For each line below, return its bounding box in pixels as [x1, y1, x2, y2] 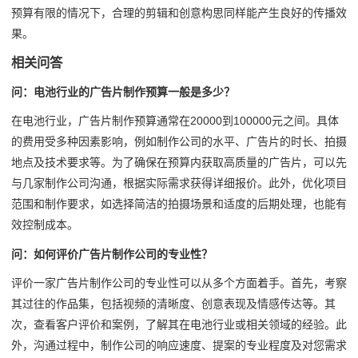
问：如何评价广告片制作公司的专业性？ [11, 247, 213, 261]
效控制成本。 [11, 218, 78, 232]
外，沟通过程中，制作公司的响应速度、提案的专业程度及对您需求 [11, 339, 347, 352]
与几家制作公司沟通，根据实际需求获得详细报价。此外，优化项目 [11, 177, 347, 190]
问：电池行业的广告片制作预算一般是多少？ [11, 85, 235, 98]
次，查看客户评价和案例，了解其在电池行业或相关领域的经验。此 [11, 318, 347, 332]
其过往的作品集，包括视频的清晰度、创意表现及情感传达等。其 [11, 297, 336, 311]
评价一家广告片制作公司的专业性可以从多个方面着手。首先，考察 [11, 276, 347, 290]
